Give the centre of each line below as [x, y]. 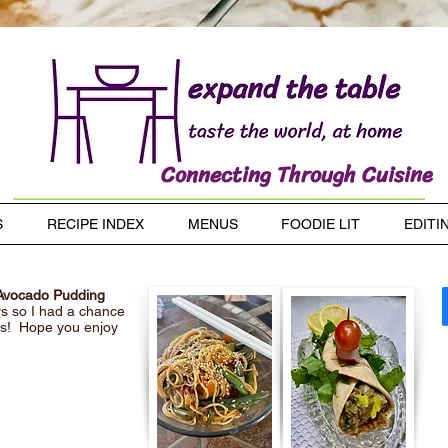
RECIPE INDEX [95, 224]
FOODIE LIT [321, 224]
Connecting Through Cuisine [297, 174]
